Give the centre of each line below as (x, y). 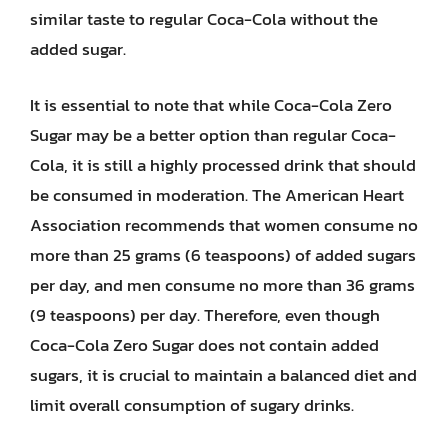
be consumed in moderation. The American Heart (217, 194)
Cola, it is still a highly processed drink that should (223, 164)
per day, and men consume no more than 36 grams (222, 284)
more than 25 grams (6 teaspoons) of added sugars (223, 254)
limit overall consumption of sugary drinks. (192, 404)
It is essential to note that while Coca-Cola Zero (211, 104)
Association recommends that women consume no (224, 224)
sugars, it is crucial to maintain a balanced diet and (223, 374)
